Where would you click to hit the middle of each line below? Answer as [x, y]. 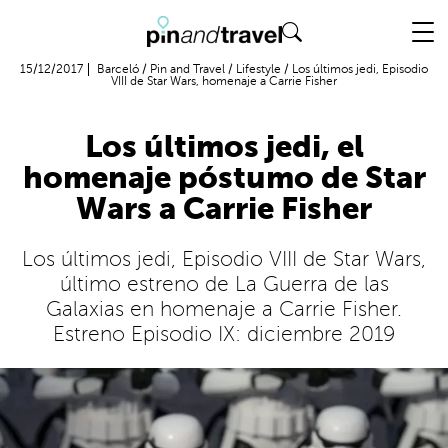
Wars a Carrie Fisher [224, 210]
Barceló [118, 69]
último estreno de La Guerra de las [224, 284]
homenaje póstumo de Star [224, 179]
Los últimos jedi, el [224, 148]
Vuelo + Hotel [387, 14]
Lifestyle [258, 69]
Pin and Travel [187, 69]
